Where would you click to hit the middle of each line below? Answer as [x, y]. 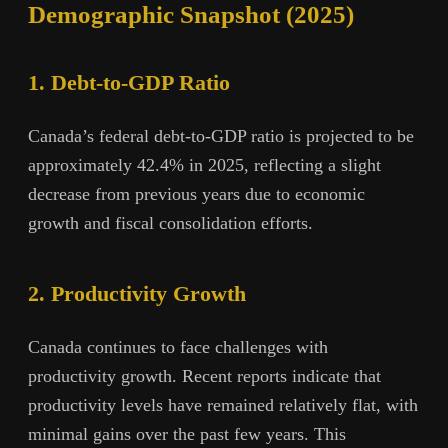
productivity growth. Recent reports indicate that [204, 376]
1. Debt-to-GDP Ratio [129, 82]
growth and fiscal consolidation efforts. [170, 223]
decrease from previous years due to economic [196, 194]
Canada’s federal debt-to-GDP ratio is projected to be [221, 136]
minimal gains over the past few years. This [187, 434]
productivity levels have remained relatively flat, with [223, 405]
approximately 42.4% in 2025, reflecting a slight [204, 165]
